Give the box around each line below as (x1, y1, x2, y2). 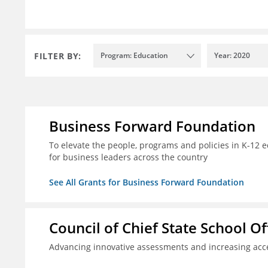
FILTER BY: (34, 50, 81, 62)
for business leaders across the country (49, 151, 208, 163)
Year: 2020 (214, 50, 250, 61)
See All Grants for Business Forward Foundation (49, 176, 244, 188)
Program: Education (100, 50, 168, 61)
